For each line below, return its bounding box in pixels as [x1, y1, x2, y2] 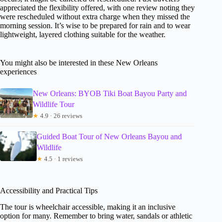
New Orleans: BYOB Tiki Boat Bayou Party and [32, 89, 187, 98]
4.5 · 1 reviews [42, 155, 83, 163]
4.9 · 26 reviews [38, 111, 82, 119]
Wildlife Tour [32, 100, 74, 109]
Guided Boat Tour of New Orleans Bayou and [36, 132, 182, 141]
